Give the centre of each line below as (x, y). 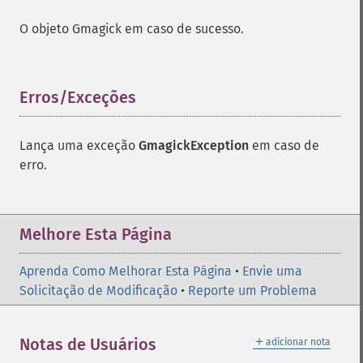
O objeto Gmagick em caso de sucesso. (132, 29)
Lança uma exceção (79, 145)
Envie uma (272, 271)
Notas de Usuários (88, 344)
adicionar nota (298, 342)
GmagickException (194, 145)
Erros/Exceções (78, 97)
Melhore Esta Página (96, 234)
